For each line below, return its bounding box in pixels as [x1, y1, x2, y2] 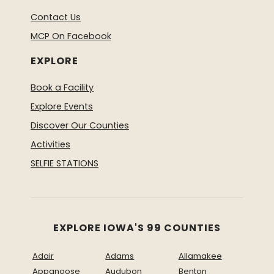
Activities [31, 138, 70, 151]
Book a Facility [31, 81, 94, 94]
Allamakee [178, 250, 222, 262]
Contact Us [31, 11, 81, 24]
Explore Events [31, 100, 93, 113]
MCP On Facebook [31, 30, 111, 43]
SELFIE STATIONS [31, 157, 98, 170]
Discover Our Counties [31, 119, 129, 132]
